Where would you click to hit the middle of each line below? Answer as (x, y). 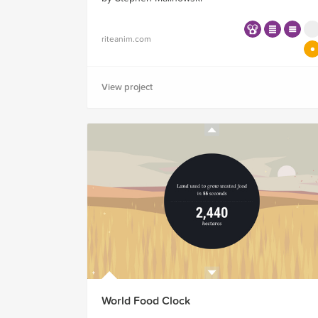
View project (127, 88)
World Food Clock (146, 301)
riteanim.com (126, 39)
